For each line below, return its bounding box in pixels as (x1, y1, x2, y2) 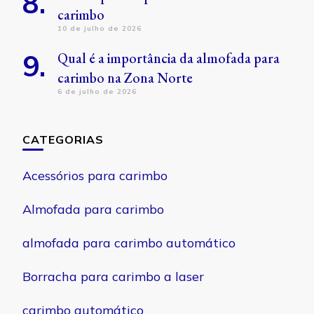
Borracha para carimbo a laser (22, 268, 204, 285)
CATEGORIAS (22, 132, 104, 146)
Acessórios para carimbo (22, 168, 168, 184)
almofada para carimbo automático (22, 235, 235, 251)
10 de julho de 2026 (57, 24, 142, 33)
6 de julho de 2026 (57, 87, 137, 96)
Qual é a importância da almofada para (57, 49, 280, 67)
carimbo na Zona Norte (57, 69, 193, 87)
